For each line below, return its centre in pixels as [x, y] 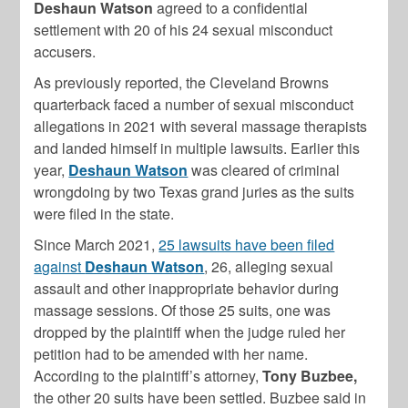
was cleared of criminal [264, 170]
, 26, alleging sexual [269, 266]
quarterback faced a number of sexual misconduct [194, 104]
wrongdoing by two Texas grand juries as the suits [194, 192]
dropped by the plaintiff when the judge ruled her [190, 332]
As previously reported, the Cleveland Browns [182, 82]
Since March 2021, [97, 245]
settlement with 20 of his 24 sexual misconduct [184, 30]
